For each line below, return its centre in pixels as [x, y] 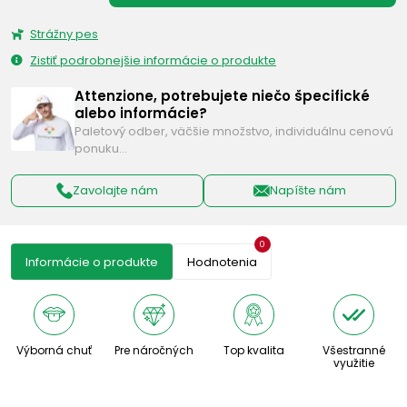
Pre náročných [154, 350]
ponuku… [101, 148]
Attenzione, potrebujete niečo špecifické [222, 95]
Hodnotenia [222, 262]
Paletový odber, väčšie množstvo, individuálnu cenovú [234, 131]
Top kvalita [253, 350]
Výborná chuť [54, 350]
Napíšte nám [308, 191]
